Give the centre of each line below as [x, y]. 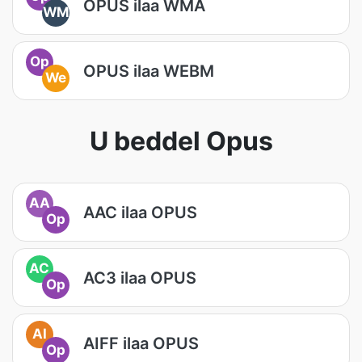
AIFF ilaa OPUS [141, 343]
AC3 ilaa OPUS [140, 278]
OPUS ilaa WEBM [149, 71]
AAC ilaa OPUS [140, 212]
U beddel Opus [181, 141]
